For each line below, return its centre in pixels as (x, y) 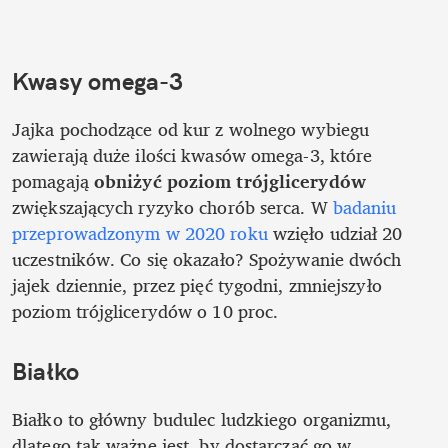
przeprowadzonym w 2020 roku (142, 233)
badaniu (364, 207)
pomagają (53, 181)
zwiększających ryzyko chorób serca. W (172, 207)
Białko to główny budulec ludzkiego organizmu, (202, 418)
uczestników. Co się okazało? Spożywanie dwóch (207, 259)
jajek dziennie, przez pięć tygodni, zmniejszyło (197, 285)
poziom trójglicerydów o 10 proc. (148, 311)
